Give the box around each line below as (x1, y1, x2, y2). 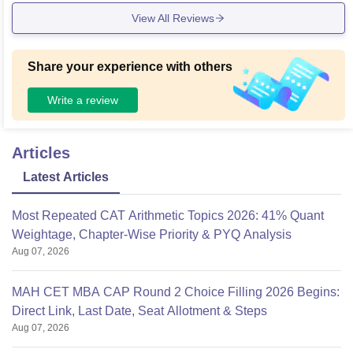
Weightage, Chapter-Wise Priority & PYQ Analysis (12, 228, 292, 242)
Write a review (47, 93, 118, 106)
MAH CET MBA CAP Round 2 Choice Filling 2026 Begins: (12, 285, 340, 299)
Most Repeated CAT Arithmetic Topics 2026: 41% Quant (12, 209, 324, 223)
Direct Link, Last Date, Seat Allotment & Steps (12, 304, 267, 318)
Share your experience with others (28, 60, 232, 74)
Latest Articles (23, 170, 109, 184)
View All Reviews (132, 11, 214, 24)
